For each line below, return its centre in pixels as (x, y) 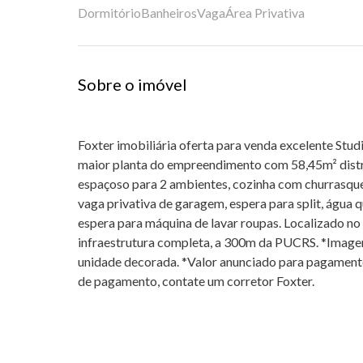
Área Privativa (265, 13)
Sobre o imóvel (132, 84)
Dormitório (109, 13)
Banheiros (169, 13)
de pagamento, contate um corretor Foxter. (196, 281)
